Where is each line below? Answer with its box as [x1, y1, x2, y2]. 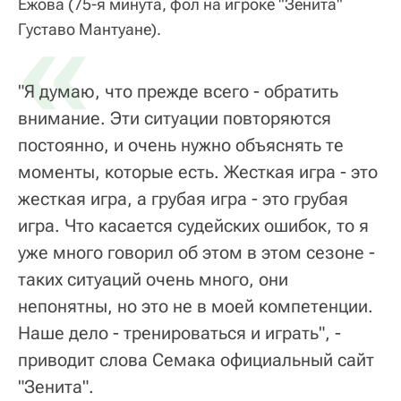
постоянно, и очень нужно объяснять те [18, 133, 344, 156]
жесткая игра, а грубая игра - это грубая [18, 187, 348, 209]
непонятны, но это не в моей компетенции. [18, 294, 373, 317]
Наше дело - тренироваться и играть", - [18, 321, 341, 344]
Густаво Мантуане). [18, 19, 161, 38]
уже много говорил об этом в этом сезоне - [18, 241, 375, 263]
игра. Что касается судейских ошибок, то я [18, 214, 369, 236]
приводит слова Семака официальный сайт [18, 348, 374, 371]
